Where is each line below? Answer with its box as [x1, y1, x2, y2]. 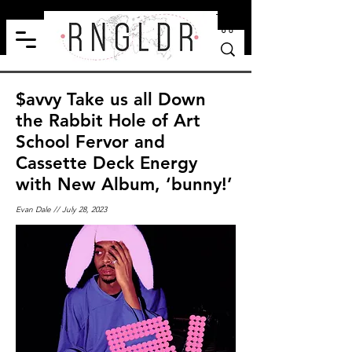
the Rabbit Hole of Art [16, 109, 200, 131]
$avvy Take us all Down [16, 88, 206, 110]
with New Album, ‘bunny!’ [16, 173, 233, 195]
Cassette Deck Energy [16, 152, 197, 174]
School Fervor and [16, 130, 165, 152]
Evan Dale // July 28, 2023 [16, 203, 107, 214]
